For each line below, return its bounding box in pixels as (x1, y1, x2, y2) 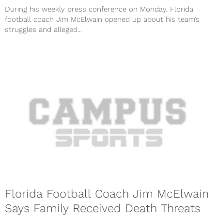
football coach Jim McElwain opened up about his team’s (5, 15, 200, 24)
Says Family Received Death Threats (5, 201, 201, 215)
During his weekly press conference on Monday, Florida (5, 5, 193, 14)
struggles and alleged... (5, 25, 82, 34)
